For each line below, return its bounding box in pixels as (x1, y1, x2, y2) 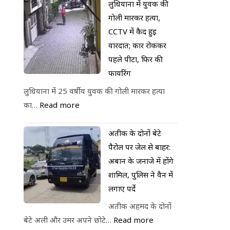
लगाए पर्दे (108, 183, 136, 194)
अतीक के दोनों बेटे (108, 127, 161, 138)
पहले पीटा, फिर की (108, 54, 163, 64)
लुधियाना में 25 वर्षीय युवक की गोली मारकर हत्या (24, 85, 165, 96)
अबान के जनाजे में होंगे (108, 155, 174, 166)
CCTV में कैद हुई (108, 26, 157, 36)
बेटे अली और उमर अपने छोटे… (24, 215, 113, 225)
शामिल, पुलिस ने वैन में (108, 169, 173, 180)
